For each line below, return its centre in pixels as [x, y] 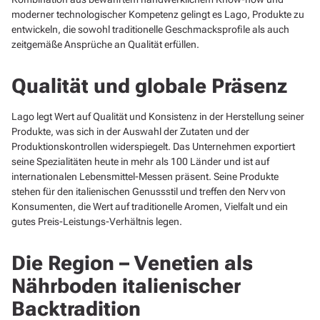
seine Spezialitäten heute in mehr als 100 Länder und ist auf [140, 161]
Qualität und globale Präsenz [149, 86]
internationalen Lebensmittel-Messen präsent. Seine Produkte [145, 176]
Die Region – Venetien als [132, 263]
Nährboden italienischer [126, 286]
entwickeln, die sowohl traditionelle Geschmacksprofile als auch [150, 29]
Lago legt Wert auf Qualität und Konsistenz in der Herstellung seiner [158, 116]
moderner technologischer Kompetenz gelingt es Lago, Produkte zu [158, 14]
